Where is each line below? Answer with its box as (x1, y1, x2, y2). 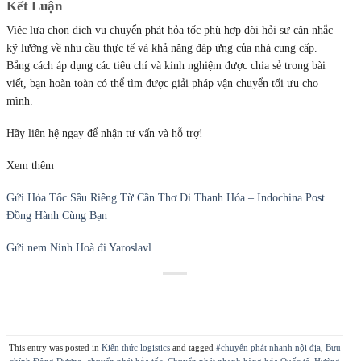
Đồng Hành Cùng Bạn (6, 210, 107, 222)
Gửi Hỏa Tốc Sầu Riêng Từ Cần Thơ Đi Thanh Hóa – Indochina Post (6, 192, 325, 205)
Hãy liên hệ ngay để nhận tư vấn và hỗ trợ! (6, 127, 203, 139)
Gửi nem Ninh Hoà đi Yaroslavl (6, 242, 151, 255)
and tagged (170, 342, 216, 352)
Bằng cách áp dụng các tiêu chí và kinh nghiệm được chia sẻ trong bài (6, 59, 326, 72)
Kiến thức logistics (102, 342, 170, 352)
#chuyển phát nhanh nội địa (216, 342, 321, 352)
